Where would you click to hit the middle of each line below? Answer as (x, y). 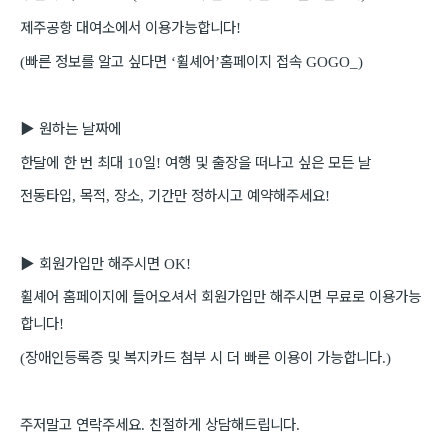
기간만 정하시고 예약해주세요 (236, 195)
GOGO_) (334, 61)
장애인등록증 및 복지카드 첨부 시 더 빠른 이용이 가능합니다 (203, 356)
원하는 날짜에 (80, 127)
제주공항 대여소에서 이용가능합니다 (128, 26)
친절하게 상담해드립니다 (222, 424)
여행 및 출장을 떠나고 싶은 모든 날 (268, 161)
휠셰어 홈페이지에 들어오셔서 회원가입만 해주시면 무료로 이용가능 (220, 296)
